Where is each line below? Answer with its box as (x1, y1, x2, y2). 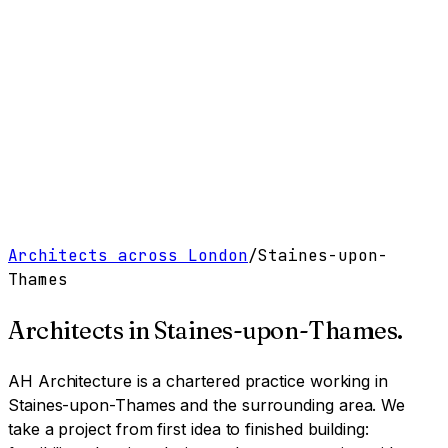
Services (49, 53, 115, 73)
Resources (114, 53, 195, 73)
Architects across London (8, 245, 248, 266)
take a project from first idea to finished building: (8, 418, 369, 439)
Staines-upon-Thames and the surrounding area (8, 394, 373, 415)
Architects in (8, 315, 155, 345)
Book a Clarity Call (187, 92, 343, 112)
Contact (240, 53, 300, 73)
